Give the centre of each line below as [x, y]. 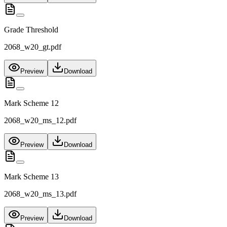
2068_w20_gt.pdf [33, 47]
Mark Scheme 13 [31, 177]
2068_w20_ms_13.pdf [40, 194]
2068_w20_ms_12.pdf [40, 121]
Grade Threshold [31, 30]
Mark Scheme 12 [31, 103]
